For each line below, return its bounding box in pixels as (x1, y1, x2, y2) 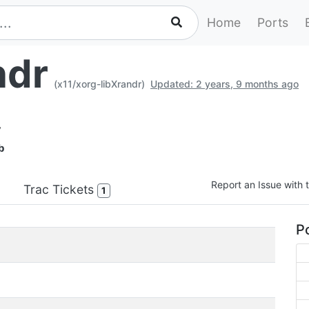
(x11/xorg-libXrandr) (54, 78, 145, 90)
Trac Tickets (23, 181, 97, 197)
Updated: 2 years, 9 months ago (150, 78, 299, 90)
